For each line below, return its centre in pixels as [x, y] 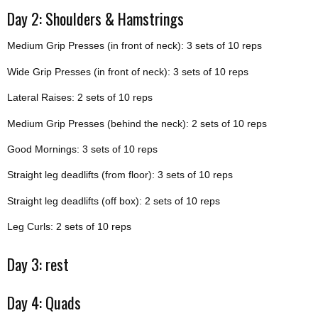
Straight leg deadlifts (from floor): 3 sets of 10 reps [120, 175]
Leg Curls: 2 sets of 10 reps [69, 227]
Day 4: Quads [44, 303]
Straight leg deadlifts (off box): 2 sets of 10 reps [114, 201]
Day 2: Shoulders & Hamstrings [95, 19]
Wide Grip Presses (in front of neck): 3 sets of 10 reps [128, 71]
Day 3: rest [38, 264]
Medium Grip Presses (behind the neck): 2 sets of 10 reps [137, 123]
